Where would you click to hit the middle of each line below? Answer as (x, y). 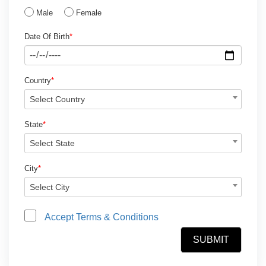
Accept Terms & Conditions (102, 217)
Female (89, 13)
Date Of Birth (47, 37)
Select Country (57, 99)
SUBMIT (211, 240)
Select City (50, 187)
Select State (52, 143)
